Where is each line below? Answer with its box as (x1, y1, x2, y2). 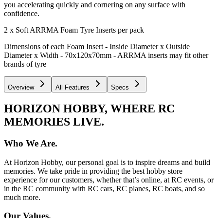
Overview (8, 84, 34, 91)
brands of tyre (4, 60, 46, 69)
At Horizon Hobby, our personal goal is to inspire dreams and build (4, 158, 210, 166)
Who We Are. (4, 138, 57, 148)
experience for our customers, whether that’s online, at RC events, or (4, 175, 214, 184)
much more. (4, 193, 40, 201)
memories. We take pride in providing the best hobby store (4, 166, 182, 175)
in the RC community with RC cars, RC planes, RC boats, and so (4, 184, 205, 193)
